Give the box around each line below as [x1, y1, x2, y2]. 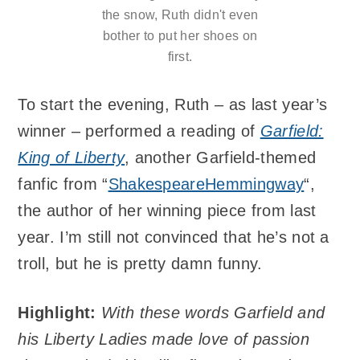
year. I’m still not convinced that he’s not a [18, 228, 329, 247]
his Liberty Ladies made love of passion [18, 329, 309, 348]
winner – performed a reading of [18, 122, 260, 141]
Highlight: [18, 303, 96, 321]
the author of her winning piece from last [18, 202, 317, 220]
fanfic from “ [18, 175, 108, 194]
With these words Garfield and [100, 303, 325, 321]
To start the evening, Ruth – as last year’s [18, 96, 328, 114]
